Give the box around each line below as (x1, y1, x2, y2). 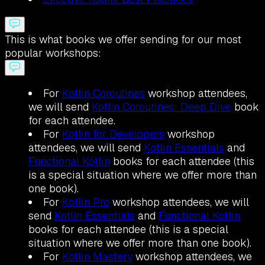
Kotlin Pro (62, 195, 109, 209)
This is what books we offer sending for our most (5, 33, 241, 47)
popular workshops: (5, 46, 101, 60)
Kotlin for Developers (62, 127, 164, 141)
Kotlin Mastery (62, 250, 132, 264)
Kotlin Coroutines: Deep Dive (92, 100, 231, 114)
